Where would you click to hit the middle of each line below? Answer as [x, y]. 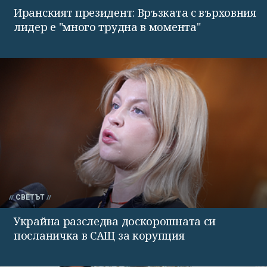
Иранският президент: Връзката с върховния [135, 12]
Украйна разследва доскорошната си [115, 221]
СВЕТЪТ [30, 197]
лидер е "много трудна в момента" [107, 27]
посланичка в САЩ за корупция [99, 235]
